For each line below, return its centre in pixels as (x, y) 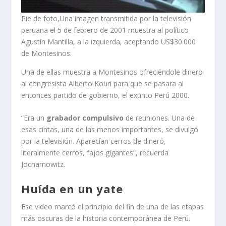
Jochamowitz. (43, 164)
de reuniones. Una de (159, 118)
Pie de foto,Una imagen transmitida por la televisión (106, 18)
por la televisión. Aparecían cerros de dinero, (94, 141)
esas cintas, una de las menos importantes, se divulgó (110, 130)
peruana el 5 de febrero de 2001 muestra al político (105, 30)
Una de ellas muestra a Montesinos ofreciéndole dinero (112, 72)
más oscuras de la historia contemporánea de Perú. (106, 218)
